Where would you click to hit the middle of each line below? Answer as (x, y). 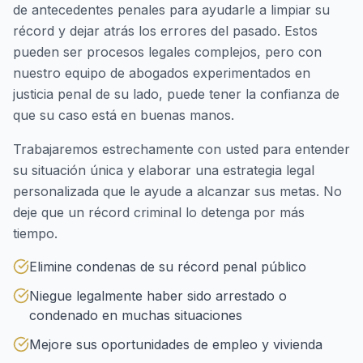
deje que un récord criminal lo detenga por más (159, 212)
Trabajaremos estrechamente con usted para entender (181, 149)
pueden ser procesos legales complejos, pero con (167, 52)
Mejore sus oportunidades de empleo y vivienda (176, 344)
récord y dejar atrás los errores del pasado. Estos (165, 31)
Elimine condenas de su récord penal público (168, 267)
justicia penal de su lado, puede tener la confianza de (176, 94)
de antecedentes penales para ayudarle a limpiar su (171, 10)
